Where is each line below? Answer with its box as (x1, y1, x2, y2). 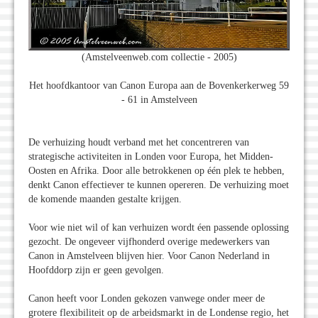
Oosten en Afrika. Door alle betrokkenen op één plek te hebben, (28, 165, 285, 177)
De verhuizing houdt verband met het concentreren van (28, 137, 249, 148)
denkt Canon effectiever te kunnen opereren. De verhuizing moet (28, 180, 289, 191)
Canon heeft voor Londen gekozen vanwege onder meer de (28, 293, 265, 305)
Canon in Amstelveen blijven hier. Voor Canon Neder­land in (28, 251, 270, 262)
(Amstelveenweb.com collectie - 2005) (81, 52, 237, 63)
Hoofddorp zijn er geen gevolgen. (28, 265, 164, 276)
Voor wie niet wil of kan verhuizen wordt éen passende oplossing (28, 222, 289, 234)
